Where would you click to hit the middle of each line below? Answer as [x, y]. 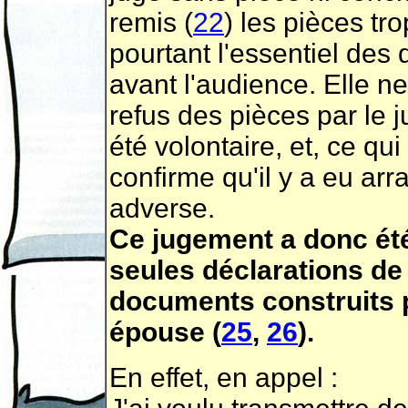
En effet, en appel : [224, 377]
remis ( [151, 22]
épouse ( [165, 332]
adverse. [162, 208]
